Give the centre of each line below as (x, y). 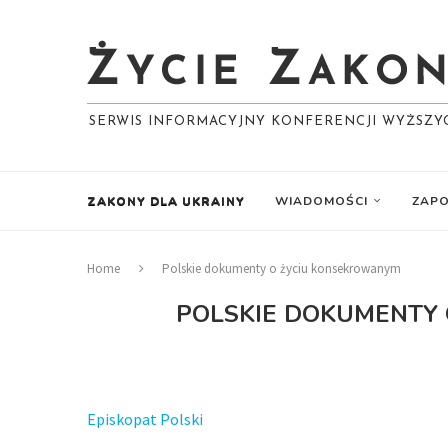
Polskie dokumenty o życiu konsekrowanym (281, 268)
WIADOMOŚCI (321, 201)
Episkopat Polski (145, 419)
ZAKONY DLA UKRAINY (166, 201)
